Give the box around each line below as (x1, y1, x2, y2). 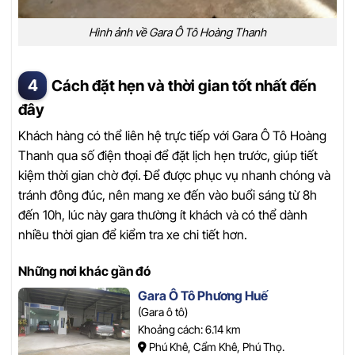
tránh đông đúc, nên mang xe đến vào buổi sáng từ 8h (18, 187, 317, 204)
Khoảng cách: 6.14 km (137, 322, 241, 336)
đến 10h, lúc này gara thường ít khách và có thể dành (18, 207, 307, 223)
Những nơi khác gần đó (18, 262, 151, 279)
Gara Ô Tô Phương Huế (137, 287, 268, 303)
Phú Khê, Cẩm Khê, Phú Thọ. (146, 339, 284, 353)
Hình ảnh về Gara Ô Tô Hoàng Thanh (89, 25, 266, 39)
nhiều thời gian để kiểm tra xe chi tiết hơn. (18, 227, 247, 243)
